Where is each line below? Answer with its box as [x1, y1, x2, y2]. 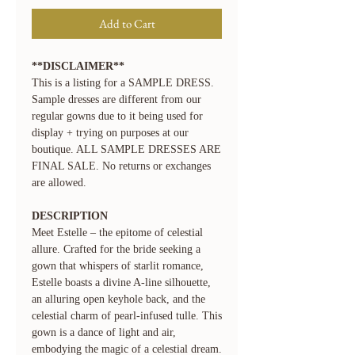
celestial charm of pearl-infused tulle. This [32, 310, 222, 323]
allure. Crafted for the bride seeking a [32, 243, 200, 256]
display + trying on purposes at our [32, 127, 189, 139]
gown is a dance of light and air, [32, 326, 176, 339]
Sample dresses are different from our [32, 94, 201, 106]
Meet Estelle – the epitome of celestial [32, 227, 203, 239]
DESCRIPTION [32, 210, 108, 223]
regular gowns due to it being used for [32, 110, 203, 123]
